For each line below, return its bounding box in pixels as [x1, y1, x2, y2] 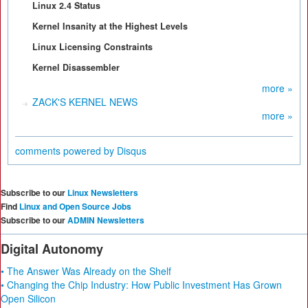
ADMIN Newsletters [67, 214, 144, 226]
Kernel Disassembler [32, 61, 120, 74]
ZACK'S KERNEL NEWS [32, 95, 137, 109]
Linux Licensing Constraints [32, 41, 153, 53]
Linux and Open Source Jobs [19, 200, 131, 212]
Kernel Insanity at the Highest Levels [32, 20, 188, 32]
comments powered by [15, 144, 117, 157]
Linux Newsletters [67, 186, 138, 199]
